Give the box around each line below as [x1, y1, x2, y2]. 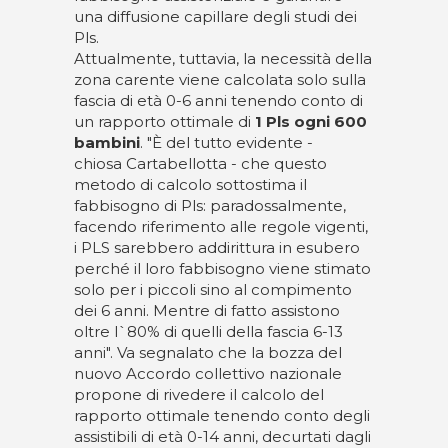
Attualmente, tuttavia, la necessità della [74, 49, 372, 68]
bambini [74, 133, 140, 152]
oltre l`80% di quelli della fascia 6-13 [74, 322, 343, 341]
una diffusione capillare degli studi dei [74, 7, 357, 26]
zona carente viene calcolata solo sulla [74, 70, 366, 89]
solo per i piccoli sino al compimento [74, 280, 352, 299]
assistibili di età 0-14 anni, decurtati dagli [74, 427, 371, 446]
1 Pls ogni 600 [255, 112, 367, 131]
